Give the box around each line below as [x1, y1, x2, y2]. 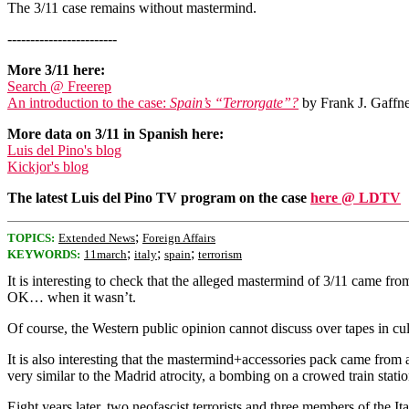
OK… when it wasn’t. [7, 289, 136, 305]
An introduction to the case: [7, 95, 170, 110]
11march [84, 247, 127, 261]
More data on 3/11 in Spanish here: [7, 126, 224, 142]
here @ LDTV [310, 190, 401, 205]
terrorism [198, 247, 242, 261]
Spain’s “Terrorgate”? [170, 95, 299, 110]
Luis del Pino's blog [7, 142, 121, 158]
